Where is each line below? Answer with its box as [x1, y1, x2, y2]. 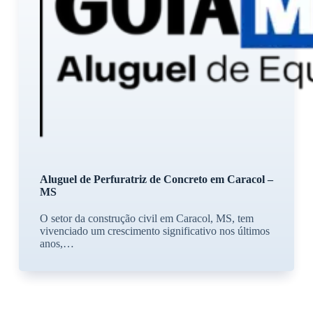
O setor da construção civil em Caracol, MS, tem [39, 212, 254, 225]
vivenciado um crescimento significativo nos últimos [39, 225, 270, 238]
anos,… [39, 238, 74, 250]
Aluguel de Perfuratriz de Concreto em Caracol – [39, 173, 273, 186]
